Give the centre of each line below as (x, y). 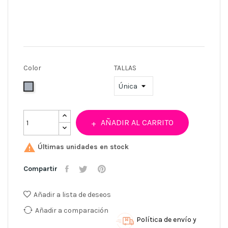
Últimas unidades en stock (82, 147)
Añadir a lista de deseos (72, 194)
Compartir (40, 168)
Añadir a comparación (72, 210)
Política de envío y (166, 219)
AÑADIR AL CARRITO (137, 123)
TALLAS (125, 68)
